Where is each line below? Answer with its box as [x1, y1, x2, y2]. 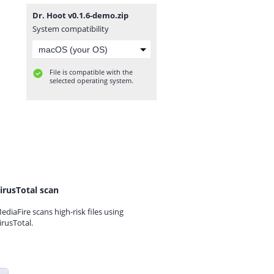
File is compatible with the [50, 67, 133, 76]
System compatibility [32, 23, 109, 34]
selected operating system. [50, 76, 133, 85]
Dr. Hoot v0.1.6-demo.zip [32, 10, 128, 21]
